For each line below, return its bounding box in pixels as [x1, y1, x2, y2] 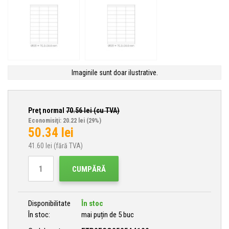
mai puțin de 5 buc [81, 210, 134, 219]
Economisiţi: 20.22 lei [28, 117, 85, 124]
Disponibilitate [28, 199, 71, 208]
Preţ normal [28, 106, 66, 114]
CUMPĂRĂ [72, 165, 106, 174]
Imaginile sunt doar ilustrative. [71, 68, 158, 77]
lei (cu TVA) [82, 106, 120, 114]
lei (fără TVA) [44, 142, 83, 150]
